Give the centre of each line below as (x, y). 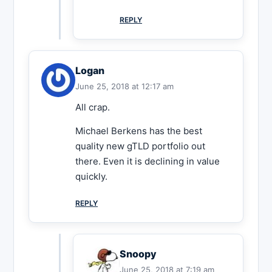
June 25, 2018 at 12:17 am (124, 87)
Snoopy (138, 254)
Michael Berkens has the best (139, 131)
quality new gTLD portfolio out (140, 146)
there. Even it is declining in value (148, 161)
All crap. (93, 107)
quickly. (91, 177)
